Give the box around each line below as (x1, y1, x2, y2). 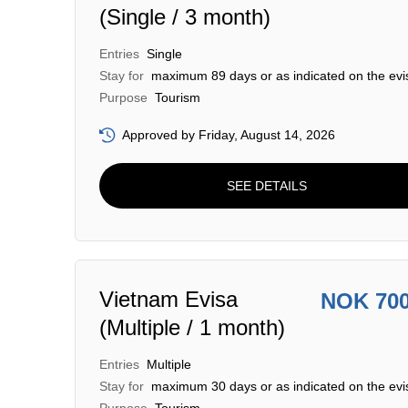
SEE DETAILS (226, 178, 307, 193)
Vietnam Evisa (99, 287, 238, 311)
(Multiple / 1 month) (99, 315, 285, 340)
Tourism (155, 90, 200, 105)
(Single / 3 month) (99, 5, 270, 29)
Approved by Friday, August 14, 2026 (122, 127, 335, 142)
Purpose (99, 90, 148, 105)
